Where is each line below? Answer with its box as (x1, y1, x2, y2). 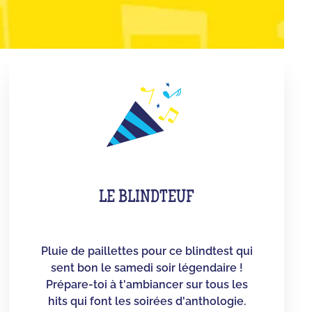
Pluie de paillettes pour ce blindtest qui (40, 244, 253, 258)
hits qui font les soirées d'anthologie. (47, 294, 246, 308)
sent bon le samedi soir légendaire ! (50, 260, 243, 274)
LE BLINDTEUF (99, 189, 195, 208)
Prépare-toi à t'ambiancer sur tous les (45, 277, 248, 291)
